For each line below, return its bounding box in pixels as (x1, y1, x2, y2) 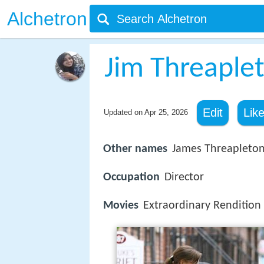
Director (164, 171, 204, 184)
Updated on (103, 108, 144, 117)
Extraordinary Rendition (143, 200, 261, 212)
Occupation (103, 171, 160, 184)
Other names (103, 143, 167, 155)
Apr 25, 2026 (144, 108, 188, 117)
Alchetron (7, 8, 87, 29)
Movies (103, 200, 138, 212)
